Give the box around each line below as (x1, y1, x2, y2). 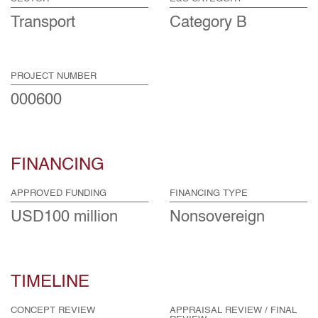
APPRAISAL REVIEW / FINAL (170, 306, 297, 315)
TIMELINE (11, 274, 89, 291)
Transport (11, 15, 75, 31)
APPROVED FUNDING (11, 189, 106, 198)
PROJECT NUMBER (11, 72, 97, 81)
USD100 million (11, 209, 118, 225)
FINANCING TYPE (170, 189, 248, 198)
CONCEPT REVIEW (11, 306, 95, 315)
